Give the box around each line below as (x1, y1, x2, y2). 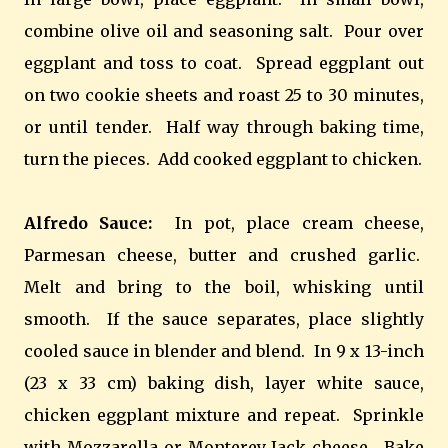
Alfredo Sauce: (24, 212, 153, 233)
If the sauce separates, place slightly (107, 308, 425, 329)
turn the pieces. (24, 148, 150, 169)
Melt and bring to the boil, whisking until (24, 276, 424, 297)
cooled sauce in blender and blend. (24, 340, 315, 361)
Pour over (344, 20, 424, 41)
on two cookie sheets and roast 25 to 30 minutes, (24, 84, 424, 105)
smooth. (24, 308, 90, 329)
